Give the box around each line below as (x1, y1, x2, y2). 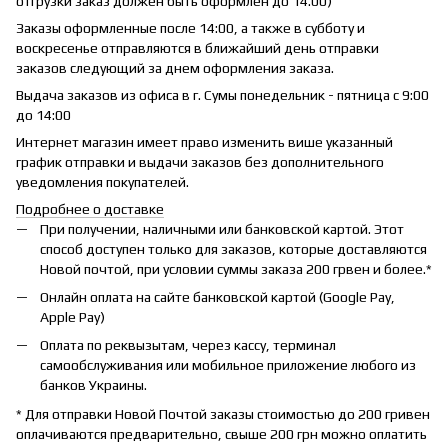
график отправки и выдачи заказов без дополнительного (16, 153, 384, 170)
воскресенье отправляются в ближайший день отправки (16, 39, 379, 56)
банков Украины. (40, 377, 147, 394)
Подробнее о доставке (16, 200, 164, 217)
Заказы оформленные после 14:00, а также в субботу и (16, 19, 365, 36)
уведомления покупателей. (16, 173, 189, 190)
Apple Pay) (40, 308, 105, 325)
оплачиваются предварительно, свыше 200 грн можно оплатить (16, 425, 427, 442)
